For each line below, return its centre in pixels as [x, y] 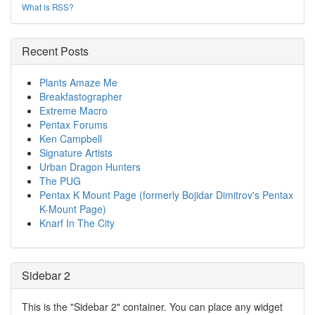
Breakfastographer [81, 96]
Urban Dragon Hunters [90, 167]
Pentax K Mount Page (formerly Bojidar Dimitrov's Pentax [166, 195]
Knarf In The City [77, 223]
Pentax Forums [73, 124]
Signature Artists [76, 153]
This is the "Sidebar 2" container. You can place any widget [152, 307]
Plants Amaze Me [78, 82]
